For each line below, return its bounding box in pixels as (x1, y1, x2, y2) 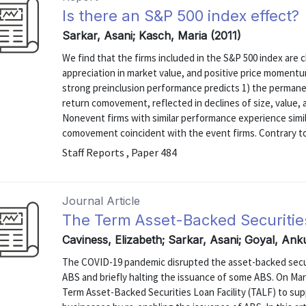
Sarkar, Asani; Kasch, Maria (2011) (62, 29, 242, 42)
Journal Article (62, 194, 141, 208)
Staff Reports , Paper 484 (62, 145, 178, 159)
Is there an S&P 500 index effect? (62, 7, 300, 25)
